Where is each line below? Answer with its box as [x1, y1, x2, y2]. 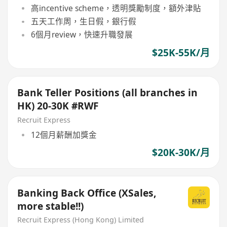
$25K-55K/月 [152, 46, 210, 59]
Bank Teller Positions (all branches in [17, 86, 198, 100]
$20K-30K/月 [152, 145, 210, 159]
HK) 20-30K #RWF [71, 99, 99, 113]
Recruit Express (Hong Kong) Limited [17, 215, 144, 225]
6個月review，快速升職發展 [30, 29, 133, 41]
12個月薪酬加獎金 [30, 129, 97, 140]
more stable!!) [17, 199, 84, 213]
